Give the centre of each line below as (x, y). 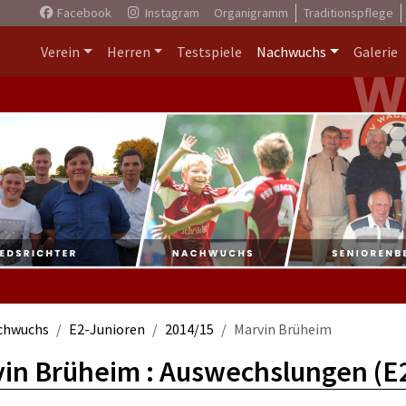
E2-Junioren (107, 329)
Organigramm (251, 13)
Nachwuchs (292, 52)
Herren (128, 52)
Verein (60, 52)
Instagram (170, 13)
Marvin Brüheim (283, 329)
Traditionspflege (348, 13)
